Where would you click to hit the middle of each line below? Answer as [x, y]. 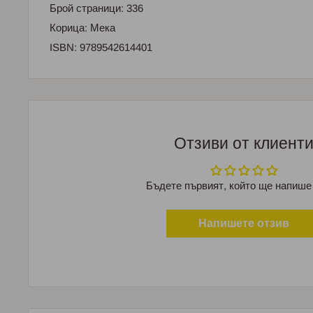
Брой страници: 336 [96, 8]
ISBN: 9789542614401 [101, 47]
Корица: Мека [82, 27]
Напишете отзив [243, 223]
